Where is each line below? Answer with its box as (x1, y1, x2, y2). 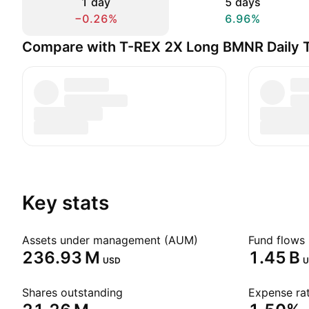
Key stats (22, 191, 109, 215)
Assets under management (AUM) (22, 233, 198, 247)
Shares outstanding (22, 286, 123, 299)
